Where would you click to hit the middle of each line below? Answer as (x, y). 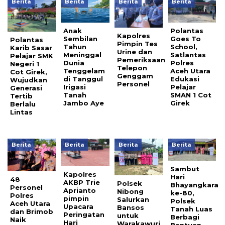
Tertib (21, 96)
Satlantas (188, 55)
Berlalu (23, 104)
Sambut (185, 168)
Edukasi (185, 79)
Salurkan (133, 199)
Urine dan (134, 52)
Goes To (186, 39)
